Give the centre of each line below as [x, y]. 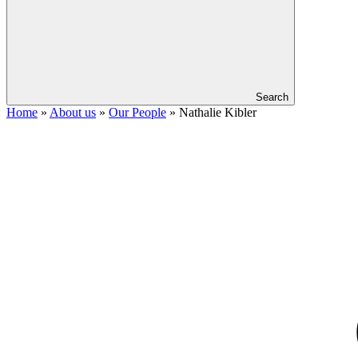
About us [73, 112]
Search [272, 97]
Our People [137, 112]
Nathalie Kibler [218, 112]
